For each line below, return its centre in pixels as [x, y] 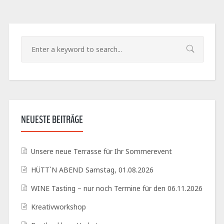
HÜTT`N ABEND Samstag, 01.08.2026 [92, 170]
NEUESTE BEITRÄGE [52, 120]
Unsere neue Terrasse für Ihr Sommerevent [101, 151]
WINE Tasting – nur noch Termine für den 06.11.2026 [116, 188]
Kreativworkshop [58, 207]
